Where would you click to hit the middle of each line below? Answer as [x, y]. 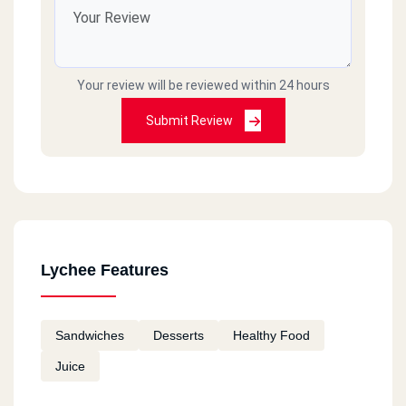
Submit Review [190, 120]
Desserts [179, 335]
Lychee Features [105, 270]
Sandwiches [90, 335]
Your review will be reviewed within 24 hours [203, 85]
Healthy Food [271, 335]
